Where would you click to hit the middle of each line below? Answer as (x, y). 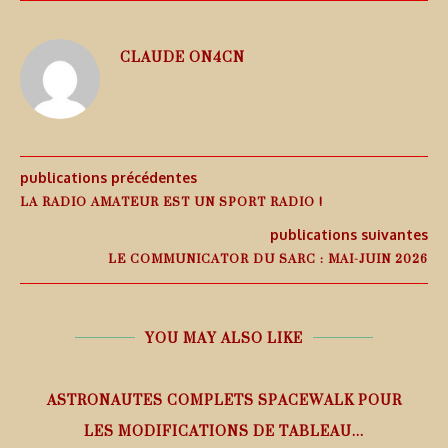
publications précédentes (108, 178)
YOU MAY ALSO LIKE (224, 338)
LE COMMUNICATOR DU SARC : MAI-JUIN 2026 (268, 259)
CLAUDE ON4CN (182, 57)
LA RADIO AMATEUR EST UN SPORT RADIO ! (171, 202)
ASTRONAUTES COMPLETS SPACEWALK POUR (224, 400)
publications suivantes (349, 235)
